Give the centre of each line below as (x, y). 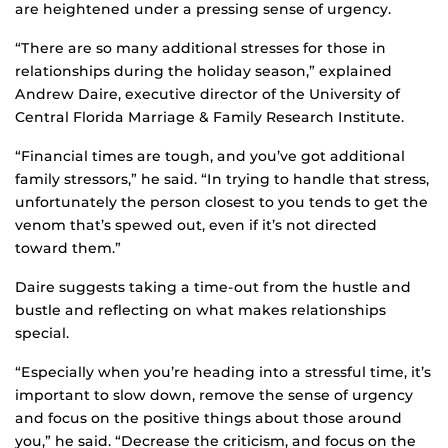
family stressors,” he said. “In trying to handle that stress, (222, 178)
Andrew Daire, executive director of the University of (207, 93)
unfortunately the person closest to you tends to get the (221, 201)
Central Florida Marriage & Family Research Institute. (209, 116)
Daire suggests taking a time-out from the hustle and (213, 286)
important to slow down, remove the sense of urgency (214, 394)
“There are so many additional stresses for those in (200, 47)
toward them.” (68, 247)
